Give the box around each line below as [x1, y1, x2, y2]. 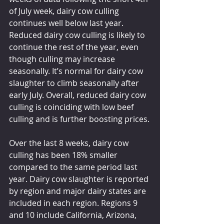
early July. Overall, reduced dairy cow [9, 89, 148, 101]
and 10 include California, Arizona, [9, 209, 138, 221]
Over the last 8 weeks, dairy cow [9, 137, 130, 149]
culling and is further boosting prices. [9, 113, 149, 125]
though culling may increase [9, 53, 117, 65]
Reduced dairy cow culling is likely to [9, 29, 147, 41]
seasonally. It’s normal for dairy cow [9, 65, 145, 77]
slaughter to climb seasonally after [9, 77, 141, 89]
